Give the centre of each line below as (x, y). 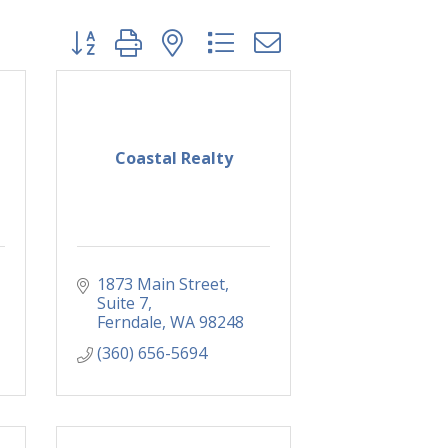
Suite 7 (122, 303)
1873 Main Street (161, 284)
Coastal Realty (173, 158)
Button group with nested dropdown (198, 33)
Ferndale (129, 322)
